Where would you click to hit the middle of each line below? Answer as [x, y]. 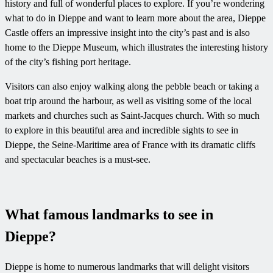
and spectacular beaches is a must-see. [78, 160]
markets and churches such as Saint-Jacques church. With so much [132, 116]
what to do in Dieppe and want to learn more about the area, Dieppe [135, 18]
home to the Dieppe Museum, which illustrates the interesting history [136, 48]
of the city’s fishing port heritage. [68, 62]
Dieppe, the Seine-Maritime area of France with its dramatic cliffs [130, 145]
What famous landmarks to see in [109, 215]
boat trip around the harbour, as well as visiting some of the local [128, 101]
